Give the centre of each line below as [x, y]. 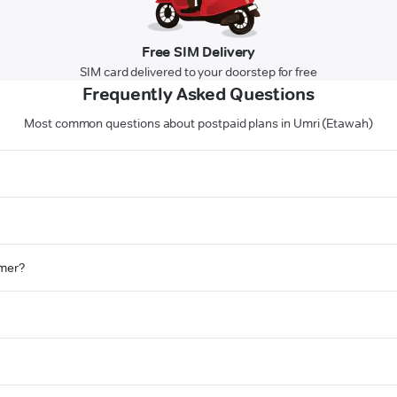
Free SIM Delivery [198, 52]
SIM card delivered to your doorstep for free [198, 72]
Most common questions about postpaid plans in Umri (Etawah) [198, 124]
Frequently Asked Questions [198, 94]
